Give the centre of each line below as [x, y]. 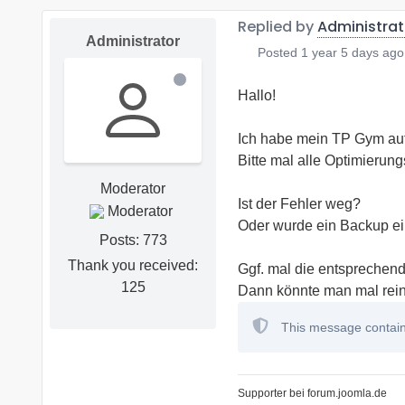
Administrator [133, 41]
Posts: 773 [133, 240]
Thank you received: [133, 265]
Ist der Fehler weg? [299, 203]
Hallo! [257, 95]
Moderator [133, 188]
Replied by [278, 26]
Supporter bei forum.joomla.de [312, 393]
